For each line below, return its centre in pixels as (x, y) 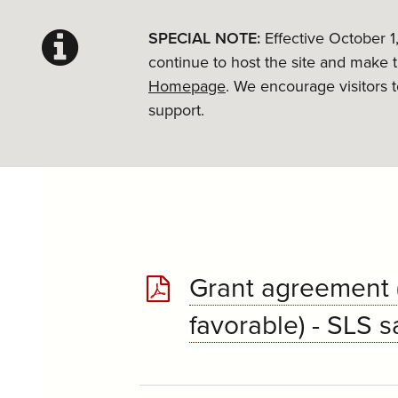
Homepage (187, 86)
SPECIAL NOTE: (207, 38)
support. (176, 110)
